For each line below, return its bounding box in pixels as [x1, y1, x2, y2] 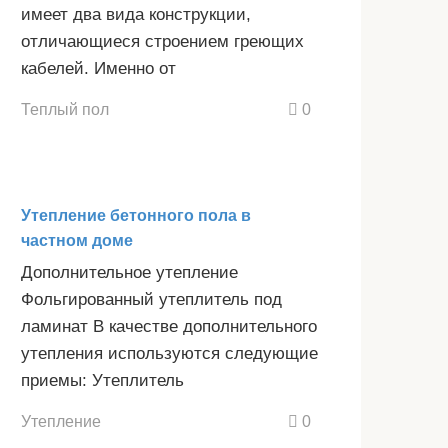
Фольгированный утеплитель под [21, 290, 282, 310]
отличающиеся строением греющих [21, 32, 304, 52]
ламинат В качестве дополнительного [21, 317, 317, 337]
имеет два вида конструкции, [21, 5, 251, 25]
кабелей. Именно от [21, 59, 176, 79]
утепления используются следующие [21, 344, 318, 364]
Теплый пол [21, 100, 109, 119]
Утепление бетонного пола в [21, 207, 251, 225]
